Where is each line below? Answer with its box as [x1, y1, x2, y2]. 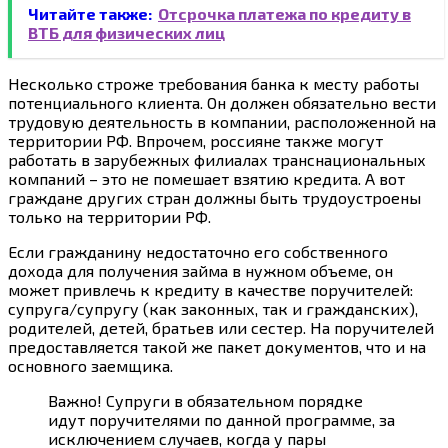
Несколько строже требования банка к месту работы [8, 73, 419, 93]
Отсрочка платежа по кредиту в [158, 3, 411, 23]
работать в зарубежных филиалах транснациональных [8, 149, 426, 169]
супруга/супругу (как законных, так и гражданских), [8, 298, 418, 318]
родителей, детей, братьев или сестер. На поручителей [8, 317, 434, 337]
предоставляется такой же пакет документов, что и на [8, 336, 426, 356]
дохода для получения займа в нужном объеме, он [8, 260, 393, 280]
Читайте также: [28, 3, 152, 23]
